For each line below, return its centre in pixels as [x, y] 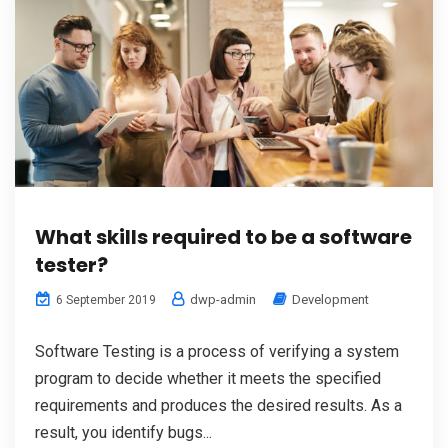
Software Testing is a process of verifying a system [217, 351]
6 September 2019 [104, 299]
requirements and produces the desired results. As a [218, 405]
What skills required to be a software [223, 236]
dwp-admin [221, 299]
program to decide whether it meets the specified [208, 378]
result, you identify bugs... [123, 432]
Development [330, 299]
